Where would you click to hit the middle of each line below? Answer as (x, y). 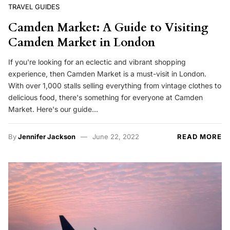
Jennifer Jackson (47, 136)
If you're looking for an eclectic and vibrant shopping (97, 62)
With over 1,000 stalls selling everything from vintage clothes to (115, 85)
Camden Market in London (82, 43)
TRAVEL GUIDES (34, 7)
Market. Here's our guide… (53, 109)
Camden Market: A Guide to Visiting (108, 28)
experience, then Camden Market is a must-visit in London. (107, 73)
